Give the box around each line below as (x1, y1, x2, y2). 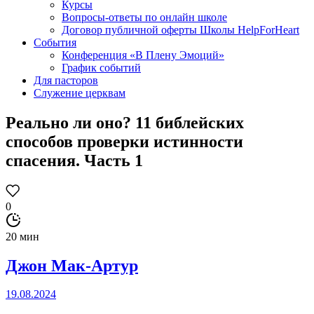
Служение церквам (34, 87, 125, 99)
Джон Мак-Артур (6, 256, 138, 275)
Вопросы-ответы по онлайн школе (62, 11, 227, 23)
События (34, 36, 76, 48)
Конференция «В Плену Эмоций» (62, 49, 224, 61)
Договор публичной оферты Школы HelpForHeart (62, 24, 299, 36)
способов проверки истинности (6, 132, 243, 151)
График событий (62, 62, 141, 74)
